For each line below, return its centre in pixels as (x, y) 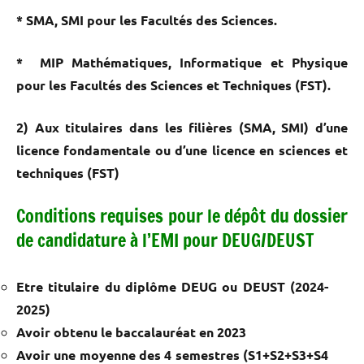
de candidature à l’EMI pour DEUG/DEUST (165, 240)
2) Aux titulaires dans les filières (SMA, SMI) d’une (182, 127)
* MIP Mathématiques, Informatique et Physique (182, 62)
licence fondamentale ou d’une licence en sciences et (182, 149)
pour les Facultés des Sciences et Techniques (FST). (173, 84)
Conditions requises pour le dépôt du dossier (182, 215)
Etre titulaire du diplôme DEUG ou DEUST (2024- (172, 286)
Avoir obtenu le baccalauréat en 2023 (131, 331)
